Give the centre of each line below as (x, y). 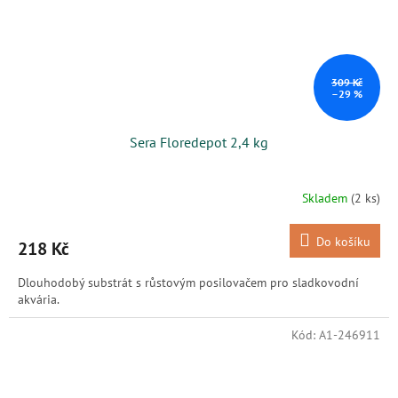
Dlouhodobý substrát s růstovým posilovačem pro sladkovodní (188, 283)
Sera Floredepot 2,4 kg (199, 143)
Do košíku (343, 242)
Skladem (326, 198)
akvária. (39, 300)
